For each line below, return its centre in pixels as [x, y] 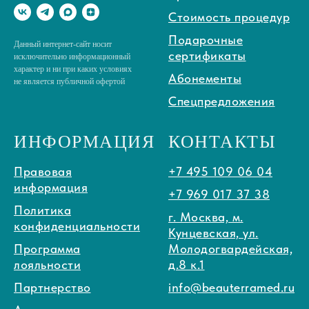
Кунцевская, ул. [213, 233]
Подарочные [206, 40]
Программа [47, 249]
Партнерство [52, 288]
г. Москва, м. [206, 217]
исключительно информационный [72, 57]
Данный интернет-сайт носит [63, 44]
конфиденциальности [77, 226]
